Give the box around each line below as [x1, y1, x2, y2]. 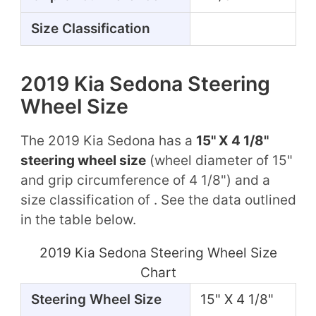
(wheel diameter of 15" [145, 152, 293, 169]
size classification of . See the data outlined [20, 191, 296, 208]
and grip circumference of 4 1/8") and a [20, 171, 270, 188]
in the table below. [20, 211, 136, 228]
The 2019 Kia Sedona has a [20, 132, 196, 149]
